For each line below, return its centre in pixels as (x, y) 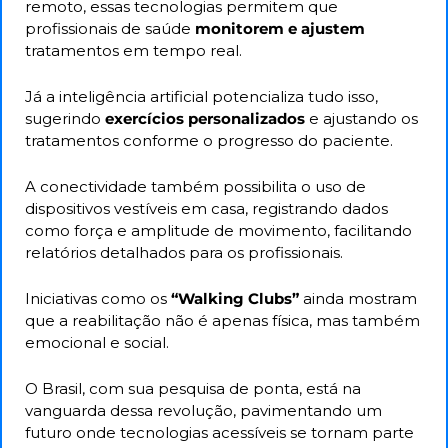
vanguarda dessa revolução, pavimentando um (203, 411)
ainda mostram (358, 299)
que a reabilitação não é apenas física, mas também (222, 321)
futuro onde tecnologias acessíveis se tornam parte (219, 433)
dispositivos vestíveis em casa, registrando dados (206, 209)
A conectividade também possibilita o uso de (195, 187)
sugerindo (63, 119)
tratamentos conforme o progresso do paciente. (211, 141)
